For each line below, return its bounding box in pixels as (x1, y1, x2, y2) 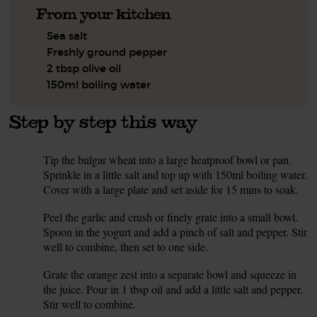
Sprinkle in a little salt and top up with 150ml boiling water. (43, 167, 308, 182)
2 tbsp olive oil (47, 62, 122, 75)
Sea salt (47, 29, 88, 42)
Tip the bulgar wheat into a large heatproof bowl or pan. (43, 152, 292, 167)
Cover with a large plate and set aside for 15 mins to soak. (43, 182, 299, 197)
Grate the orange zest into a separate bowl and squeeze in (43, 267, 297, 282)
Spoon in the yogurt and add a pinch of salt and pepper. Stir (43, 224, 308, 239)
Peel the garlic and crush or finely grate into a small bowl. (43, 209, 299, 224)
